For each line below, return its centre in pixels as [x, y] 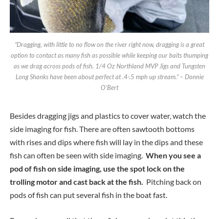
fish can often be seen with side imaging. [78, 155]
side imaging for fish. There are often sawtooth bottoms [102, 129]
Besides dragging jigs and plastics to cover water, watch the [108, 116]
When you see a [173, 155]
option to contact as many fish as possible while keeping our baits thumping [109, 55]
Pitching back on [173, 182]
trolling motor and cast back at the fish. [77, 182]
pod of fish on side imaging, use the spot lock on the [97, 169]
